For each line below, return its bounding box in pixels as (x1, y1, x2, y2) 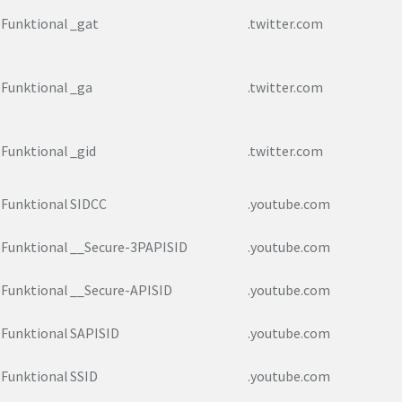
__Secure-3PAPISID (70, 238, 188, 257)
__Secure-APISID (70, 281, 172, 300)
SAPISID (70, 324, 119, 343)
